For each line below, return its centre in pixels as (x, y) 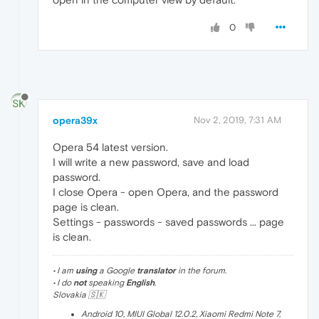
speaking (106, 283)
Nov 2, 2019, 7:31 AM (237, 120)
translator (156, 271)
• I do (63, 283)
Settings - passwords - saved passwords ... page (168, 222)
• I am (64, 271)
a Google (117, 271)
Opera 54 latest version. (110, 147)
